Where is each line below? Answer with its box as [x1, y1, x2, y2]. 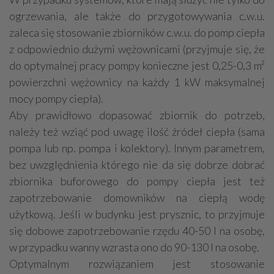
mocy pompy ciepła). [9, 91, 103, 105]
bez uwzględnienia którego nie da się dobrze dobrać [9, 157, 265, 171]
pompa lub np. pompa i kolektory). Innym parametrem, [9, 141, 265, 155]
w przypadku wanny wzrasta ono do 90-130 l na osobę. [9, 240, 259, 254]
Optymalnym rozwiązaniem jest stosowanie [9, 256, 265, 270]
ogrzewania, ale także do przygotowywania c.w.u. [9, 9, 265, 23]
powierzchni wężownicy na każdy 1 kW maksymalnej [9, 75, 265, 89]
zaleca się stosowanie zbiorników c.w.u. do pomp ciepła [9, 25, 265, 39]
